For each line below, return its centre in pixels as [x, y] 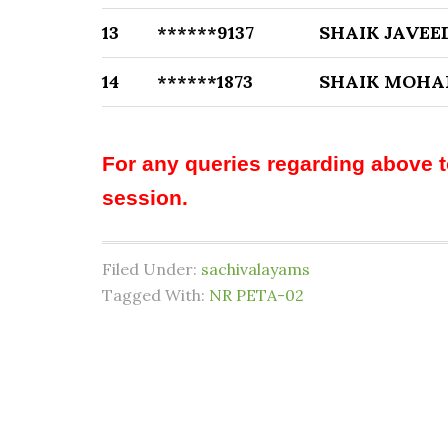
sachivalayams [255, 269]
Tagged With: [155, 295]
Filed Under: [151, 269]
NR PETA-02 [256, 295]
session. [145, 198]
